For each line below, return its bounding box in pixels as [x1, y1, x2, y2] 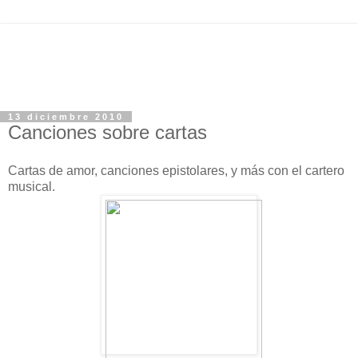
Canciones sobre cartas [8, 121, 207, 143]
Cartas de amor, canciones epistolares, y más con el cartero [8, 163, 344, 177]
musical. [8, 179, 55, 193]
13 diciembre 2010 [8, 112, 124, 121]
